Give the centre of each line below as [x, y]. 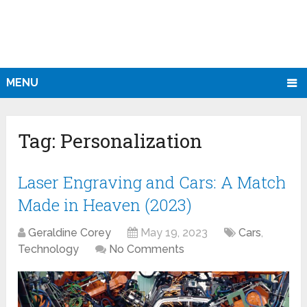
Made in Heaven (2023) [105, 205]
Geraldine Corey [70, 233]
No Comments [147, 249]
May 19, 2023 [174, 233]
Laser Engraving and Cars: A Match [152, 183]
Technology [49, 249]
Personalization [132, 141]
